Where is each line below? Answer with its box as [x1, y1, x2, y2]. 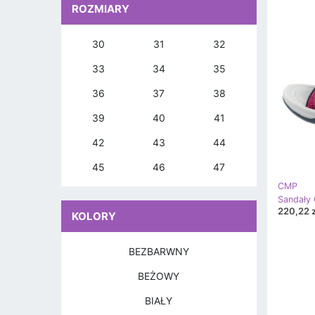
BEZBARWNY [128, 245, 189, 257]
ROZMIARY [72, 2, 129, 15]
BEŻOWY [138, 270, 180, 282]
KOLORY [72, 210, 116, 223]
